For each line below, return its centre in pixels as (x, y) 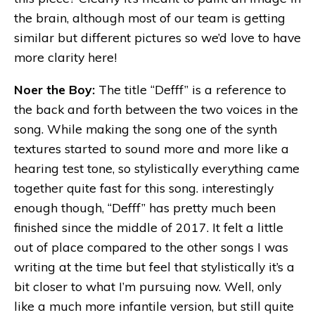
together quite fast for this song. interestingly (144, 187)
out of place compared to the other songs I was (151, 246)
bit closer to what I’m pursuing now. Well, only (148, 286)
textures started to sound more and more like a (152, 148)
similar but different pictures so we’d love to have (157, 38)
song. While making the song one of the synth (146, 128)
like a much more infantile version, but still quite (154, 306)
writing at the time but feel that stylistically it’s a (154, 266)
